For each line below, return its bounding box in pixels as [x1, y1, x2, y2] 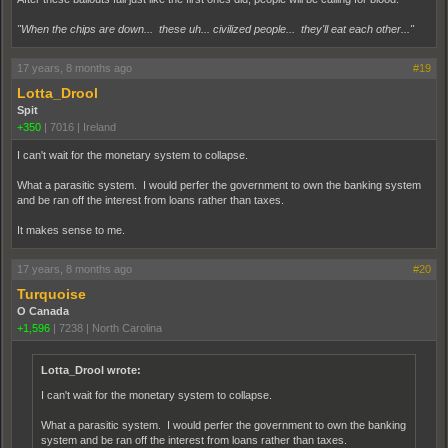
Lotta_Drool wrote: [41, 363, 141, 376]
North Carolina [92, 321, 162, 334]
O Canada [17, 304, 69, 317]
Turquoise [17, 285, 86, 302]
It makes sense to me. [17, 223, 125, 236]
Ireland [83, 120, 116, 133]
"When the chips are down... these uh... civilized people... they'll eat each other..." [17, 22, 414, 35]
